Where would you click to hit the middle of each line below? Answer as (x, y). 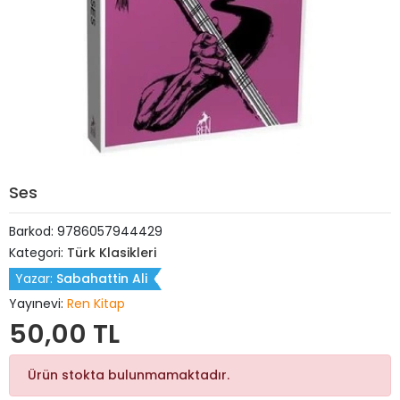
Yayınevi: (38, 304)
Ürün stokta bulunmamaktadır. (129, 375)
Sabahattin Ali (102, 279)
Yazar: (36, 279)
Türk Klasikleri (112, 253)
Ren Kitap (96, 304)
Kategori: (38, 253)
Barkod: (33, 231)
